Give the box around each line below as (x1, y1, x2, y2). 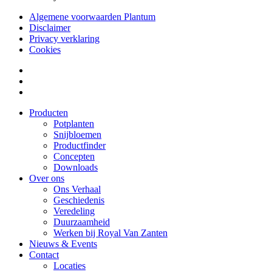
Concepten (53, 151, 95, 162)
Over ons (29, 173, 64, 184)
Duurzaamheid (53, 217, 110, 228)
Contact (29, 250, 59, 260)
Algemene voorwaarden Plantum (29, 12, 155, 22)
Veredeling (53, 206, 95, 217)
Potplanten (53, 118, 94, 129)
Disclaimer (29, 22, 70, 33)
